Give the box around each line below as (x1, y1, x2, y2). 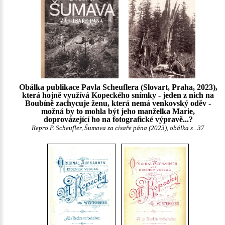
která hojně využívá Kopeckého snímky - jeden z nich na (22, 91, 214, 100)
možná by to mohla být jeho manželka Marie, (41, 107, 195, 116)
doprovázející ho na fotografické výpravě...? (43, 115, 193, 124)
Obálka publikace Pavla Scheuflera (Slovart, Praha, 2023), (19, 83, 217, 92)
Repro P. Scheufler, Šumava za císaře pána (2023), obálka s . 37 (32, 125, 204, 132)
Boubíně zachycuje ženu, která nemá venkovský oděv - (25, 99, 211, 108)
